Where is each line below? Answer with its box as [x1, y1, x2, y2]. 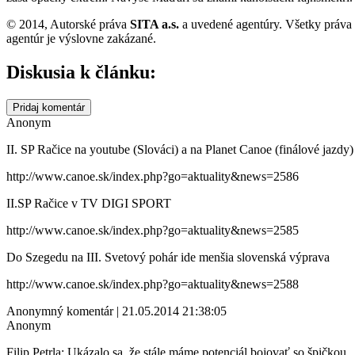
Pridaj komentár [13, 101, 85, 113]
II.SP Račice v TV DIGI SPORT [6, 196, 171, 210]
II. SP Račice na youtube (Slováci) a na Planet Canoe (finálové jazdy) [6, 142, 353, 156]
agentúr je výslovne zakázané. [6, 31, 156, 45]
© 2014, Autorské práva [6, 17, 130, 31]
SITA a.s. [130, 17, 179, 31]
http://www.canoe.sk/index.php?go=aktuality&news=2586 [6, 169, 299, 183]
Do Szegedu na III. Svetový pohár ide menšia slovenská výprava [6, 250, 330, 264]
